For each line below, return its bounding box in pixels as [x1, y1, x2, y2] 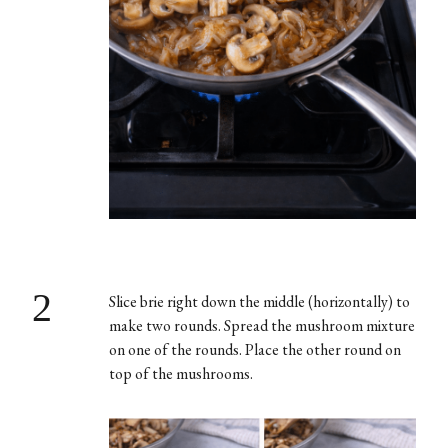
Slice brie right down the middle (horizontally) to [108, 290, 410, 312]
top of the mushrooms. [108, 362, 253, 384]
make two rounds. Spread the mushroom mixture [108, 314, 415, 336]
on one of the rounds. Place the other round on [108, 338, 401, 360]
